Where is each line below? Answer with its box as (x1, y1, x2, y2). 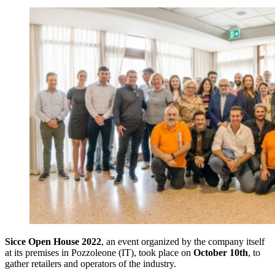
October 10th (193, 247, 248, 258)
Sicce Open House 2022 (5, 236, 101, 247)
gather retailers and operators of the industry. (5, 258, 176, 269)
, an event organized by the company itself (101, 236, 265, 247)
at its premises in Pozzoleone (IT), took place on (5, 247, 193, 258)
